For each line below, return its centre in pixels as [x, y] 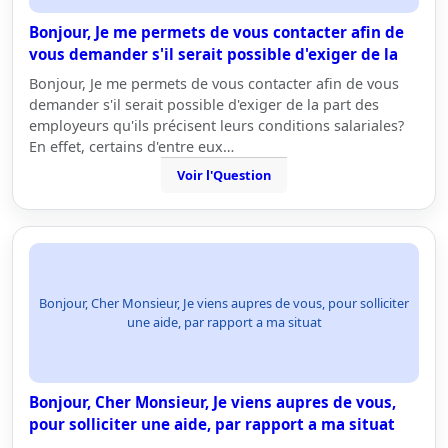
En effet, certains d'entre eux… [131, 146]
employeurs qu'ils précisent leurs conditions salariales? [216, 125]
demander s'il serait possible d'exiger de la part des [204, 104]
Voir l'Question [224, 175]
